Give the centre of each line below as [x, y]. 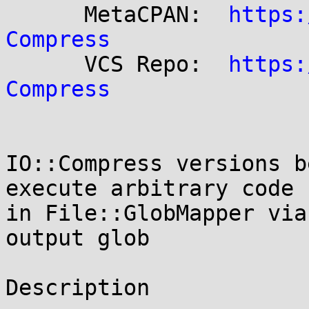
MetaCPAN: [156, 14]
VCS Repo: [156, 64]
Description [78, 288]
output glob [78, 238]
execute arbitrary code [150, 188]
